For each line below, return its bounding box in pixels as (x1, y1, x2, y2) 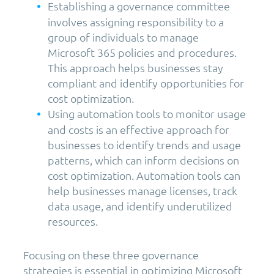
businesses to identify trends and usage (48, 138, 241, 152)
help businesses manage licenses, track (48, 183, 237, 198)
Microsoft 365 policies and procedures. (48, 45, 237, 60)
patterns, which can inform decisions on (48, 153, 239, 168)
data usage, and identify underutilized (48, 199, 232, 213)
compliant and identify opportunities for (48, 76, 244, 91)
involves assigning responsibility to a (48, 15, 224, 29)
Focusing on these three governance (23, 248, 199, 262)
